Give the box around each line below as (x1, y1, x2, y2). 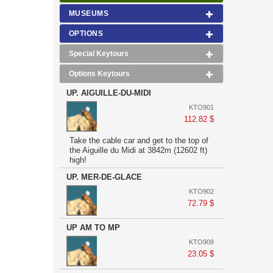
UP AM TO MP (66, 223, 120, 232)
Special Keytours (69, 49, 129, 58)
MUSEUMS (69, 9, 109, 18)
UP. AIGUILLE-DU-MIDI (66, 88, 151, 97)
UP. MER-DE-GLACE (66, 172, 142, 182)
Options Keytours (69, 69, 130, 78)
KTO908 (189, 238, 214, 246)
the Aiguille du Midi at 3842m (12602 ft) (69, 146, 207, 155)
